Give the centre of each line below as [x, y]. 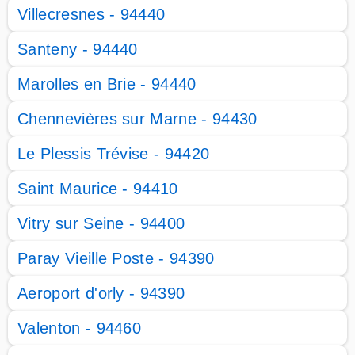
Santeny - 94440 [78, 49]
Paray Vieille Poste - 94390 [116, 258]
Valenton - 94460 [80, 328]
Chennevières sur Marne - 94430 [137, 119]
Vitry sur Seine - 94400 [101, 223]
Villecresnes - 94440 [92, 14]
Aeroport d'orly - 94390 [101, 293]
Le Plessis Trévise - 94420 [114, 154]
